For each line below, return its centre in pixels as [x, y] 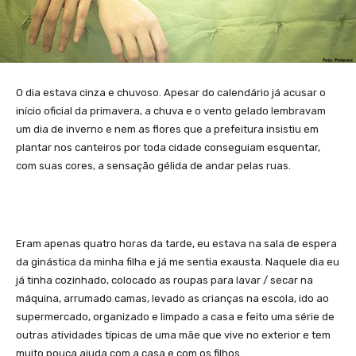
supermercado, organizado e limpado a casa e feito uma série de [175, 316]
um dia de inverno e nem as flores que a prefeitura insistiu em [167, 129]
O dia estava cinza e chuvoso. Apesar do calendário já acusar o [171, 92]
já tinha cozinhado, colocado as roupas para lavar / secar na [164, 280]
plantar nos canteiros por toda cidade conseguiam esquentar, [168, 147]
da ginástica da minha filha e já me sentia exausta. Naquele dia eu [178, 261]
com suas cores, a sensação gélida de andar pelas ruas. [153, 165]
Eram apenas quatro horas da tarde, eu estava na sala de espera [176, 243]
